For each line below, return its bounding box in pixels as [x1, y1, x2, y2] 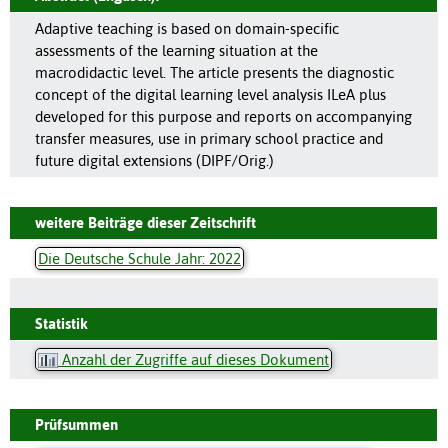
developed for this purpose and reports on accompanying [35, 107, 412, 125]
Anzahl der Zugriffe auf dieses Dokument [58, 350, 329, 368]
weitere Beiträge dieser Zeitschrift [35, 213, 256, 231]
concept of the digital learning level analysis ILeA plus [35, 85, 386, 103]
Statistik [35, 314, 88, 332]
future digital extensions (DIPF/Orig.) [35, 151, 274, 169]
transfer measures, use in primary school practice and [35, 129, 383, 147]
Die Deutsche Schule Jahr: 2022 [38, 249, 241, 267]
